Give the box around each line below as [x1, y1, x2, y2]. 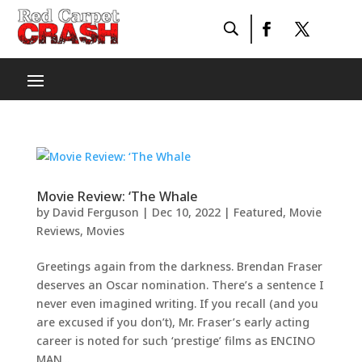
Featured [233, 204, 283, 220]
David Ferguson [52, 204, 139, 220]
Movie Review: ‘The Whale [36, 187, 198, 205]
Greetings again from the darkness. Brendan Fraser [36, 259, 322, 274]
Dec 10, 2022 [151, 204, 221, 220]
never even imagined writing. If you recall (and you [36, 296, 318, 311]
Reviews [36, 223, 80, 238]
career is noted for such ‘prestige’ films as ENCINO [36, 333, 315, 348]
